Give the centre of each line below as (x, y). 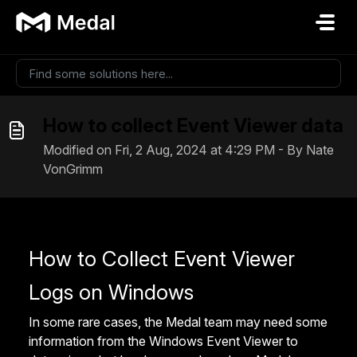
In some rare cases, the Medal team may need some (178, 322)
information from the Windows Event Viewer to (163, 341)
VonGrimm (73, 169)
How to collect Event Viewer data (193, 126)
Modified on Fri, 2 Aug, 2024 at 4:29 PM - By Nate (188, 150)
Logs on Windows (111, 292)
